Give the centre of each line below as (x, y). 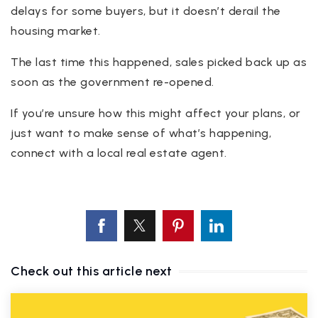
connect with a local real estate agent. (119, 153)
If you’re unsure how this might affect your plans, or (156, 113)
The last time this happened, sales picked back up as (159, 62)
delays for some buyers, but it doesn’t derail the (146, 11)
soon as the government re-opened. (113, 82)
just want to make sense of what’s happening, (141, 133)
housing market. (56, 31)
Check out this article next (92, 271)
